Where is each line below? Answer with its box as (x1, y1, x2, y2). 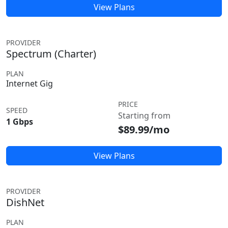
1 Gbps (6, 116, 33, 127)
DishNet (6, 195, 44, 209)
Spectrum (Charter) (6, 47, 96, 61)
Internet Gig (6, 78, 53, 89)
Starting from (118, 110, 170, 121)
